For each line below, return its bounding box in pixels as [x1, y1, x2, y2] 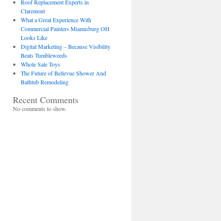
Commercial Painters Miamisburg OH [20, 25, 110, 33]
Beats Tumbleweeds [20, 51, 67, 59]
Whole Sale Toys [20, 60, 60, 68]
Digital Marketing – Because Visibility [20, 42, 110, 50]
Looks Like [20, 34, 47, 41]
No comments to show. [13, 105, 67, 112]
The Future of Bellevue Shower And [20, 69, 106, 77]
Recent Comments [13, 94, 78, 106]
